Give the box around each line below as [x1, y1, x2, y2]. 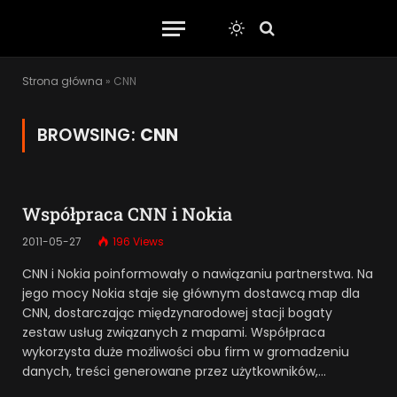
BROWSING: [37, 123, 140, 147]
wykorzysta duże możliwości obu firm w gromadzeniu [22, 343, 349, 361]
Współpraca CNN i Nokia [22, 202, 232, 225]
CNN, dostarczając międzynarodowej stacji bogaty [22, 304, 332, 322]
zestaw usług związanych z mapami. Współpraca [22, 323, 325, 341]
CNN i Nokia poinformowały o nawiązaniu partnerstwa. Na [22, 265, 373, 283]
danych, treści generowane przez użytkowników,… [22, 362, 326, 380]
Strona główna [22, 74, 103, 89]
